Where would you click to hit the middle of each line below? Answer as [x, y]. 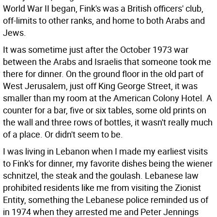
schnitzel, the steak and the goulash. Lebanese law [101, 175]
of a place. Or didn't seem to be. [63, 134]
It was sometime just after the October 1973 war [96, 49]
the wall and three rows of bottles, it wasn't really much [108, 122]
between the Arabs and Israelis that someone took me [107, 62]
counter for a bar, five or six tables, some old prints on [105, 110]
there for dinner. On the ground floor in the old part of [103, 74]
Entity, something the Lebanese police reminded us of [106, 200]
